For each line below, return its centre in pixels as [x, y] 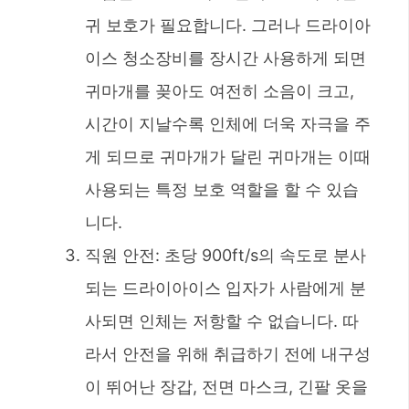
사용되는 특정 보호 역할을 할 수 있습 [222, 189]
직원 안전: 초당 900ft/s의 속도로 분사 [225, 255]
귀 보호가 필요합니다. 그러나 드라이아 [228, 25]
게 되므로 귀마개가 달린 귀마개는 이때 [228, 156]
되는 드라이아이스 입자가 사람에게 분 [225, 288]
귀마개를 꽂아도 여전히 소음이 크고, [220, 90]
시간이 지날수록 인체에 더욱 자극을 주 [228, 123]
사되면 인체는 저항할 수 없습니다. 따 [222, 320]
